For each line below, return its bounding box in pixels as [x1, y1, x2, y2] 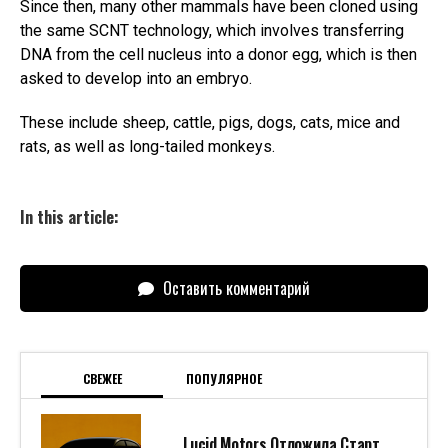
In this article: [20, 205, 119, 230]
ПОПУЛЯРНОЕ [186, 370, 262, 388]
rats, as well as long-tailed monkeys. [20, 137, 275, 157]
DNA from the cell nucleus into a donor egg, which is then [20, 45, 417, 65]
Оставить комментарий [159, 276, 310, 301]
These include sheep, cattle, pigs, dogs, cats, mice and [20, 113, 400, 133]
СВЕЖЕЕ [82, 370, 122, 388]
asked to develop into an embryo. [20, 69, 252, 89]
